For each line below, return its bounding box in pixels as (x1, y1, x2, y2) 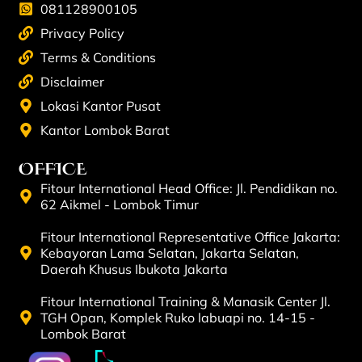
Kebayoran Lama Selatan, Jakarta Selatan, (40, 244, 300, 261)
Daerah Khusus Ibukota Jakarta (40, 260, 229, 277)
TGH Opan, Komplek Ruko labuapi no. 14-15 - (40, 309, 316, 326)
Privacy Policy (40, 25, 125, 42)
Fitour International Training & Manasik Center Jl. (40, 293, 331, 309)
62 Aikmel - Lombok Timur (40, 196, 200, 213)
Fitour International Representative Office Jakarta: (40, 228, 341, 245)
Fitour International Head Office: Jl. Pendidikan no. (40, 179, 339, 196)
